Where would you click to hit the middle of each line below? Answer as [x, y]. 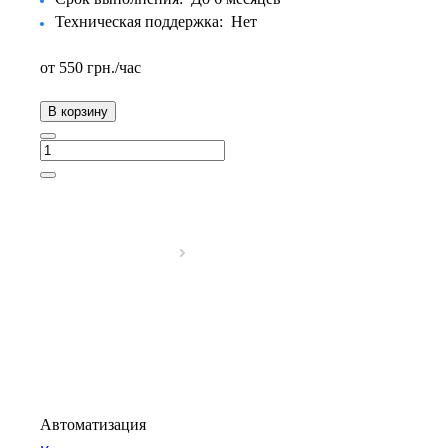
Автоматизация [93, 424]
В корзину [78, 111]
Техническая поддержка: [141, 21]
